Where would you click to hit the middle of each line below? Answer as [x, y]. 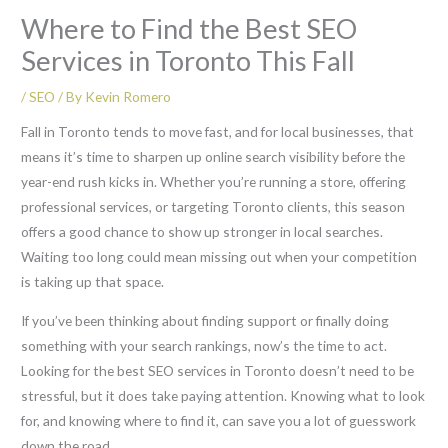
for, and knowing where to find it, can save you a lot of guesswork [219, 420]
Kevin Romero [128, 96]
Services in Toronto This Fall [188, 60]
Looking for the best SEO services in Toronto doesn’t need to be [218, 370]
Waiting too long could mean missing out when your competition [219, 257]
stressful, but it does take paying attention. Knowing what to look [223, 395]
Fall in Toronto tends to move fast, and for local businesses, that [218, 132]
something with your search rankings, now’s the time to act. [204, 345]
